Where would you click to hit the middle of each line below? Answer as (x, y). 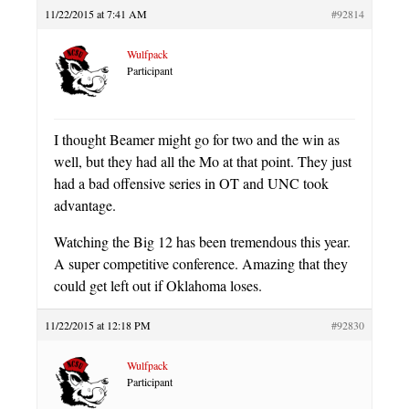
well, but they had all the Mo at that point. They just (203, 161)
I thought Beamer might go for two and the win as (197, 139)
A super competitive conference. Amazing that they (201, 263)
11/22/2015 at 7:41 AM (96, 13)
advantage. (85, 204)
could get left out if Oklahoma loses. (158, 285)
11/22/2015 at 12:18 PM (98, 325)
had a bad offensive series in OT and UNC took (191, 183)
